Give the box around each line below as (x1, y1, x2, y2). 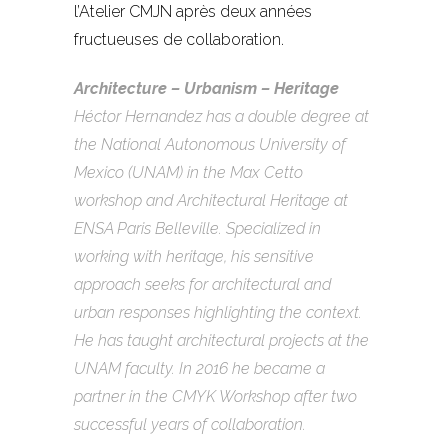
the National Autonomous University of (74, 134, 346, 154)
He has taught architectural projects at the (74, 330, 369, 350)
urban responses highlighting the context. (74, 302, 362, 322)
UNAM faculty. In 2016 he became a (74, 358, 325, 378)
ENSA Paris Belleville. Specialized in (74, 218, 321, 238)
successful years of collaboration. (74, 414, 306, 434)
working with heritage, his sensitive (74, 246, 314, 266)
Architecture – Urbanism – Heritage (74, 78, 339, 98)
